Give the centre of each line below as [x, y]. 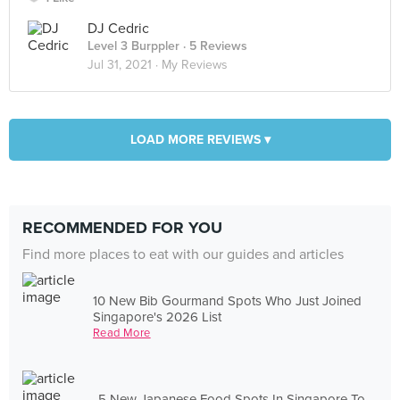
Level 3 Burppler [133, 46]
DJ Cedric [118, 29]
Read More [122, 333]
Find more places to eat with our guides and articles [183, 254]
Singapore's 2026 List [158, 317]
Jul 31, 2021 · [125, 65]
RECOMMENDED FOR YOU [122, 228]
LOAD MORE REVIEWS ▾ [200, 140]
